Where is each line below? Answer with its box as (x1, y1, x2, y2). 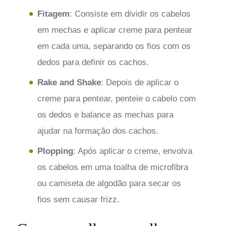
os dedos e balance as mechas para (37, 109, 174, 120)
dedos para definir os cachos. (37, 57, 149, 67)
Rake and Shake (37, 77, 101, 87)
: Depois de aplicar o (100, 77, 179, 87)
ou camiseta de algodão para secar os (37, 178, 181, 188)
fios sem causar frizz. (37, 194, 120, 204)
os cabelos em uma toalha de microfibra (37, 162, 188, 172)
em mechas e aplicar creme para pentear (37, 25, 192, 35)
